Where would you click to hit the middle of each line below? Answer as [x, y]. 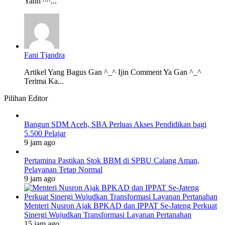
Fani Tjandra [44, 55]
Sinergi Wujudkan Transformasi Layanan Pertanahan [108, 214]
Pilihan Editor [26, 98]
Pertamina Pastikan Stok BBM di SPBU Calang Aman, [112, 160]
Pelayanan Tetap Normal [63, 169]
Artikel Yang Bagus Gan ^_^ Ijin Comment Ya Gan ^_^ [113, 72]
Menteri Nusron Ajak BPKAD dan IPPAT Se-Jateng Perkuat [121, 205]
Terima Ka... [44, 81]
